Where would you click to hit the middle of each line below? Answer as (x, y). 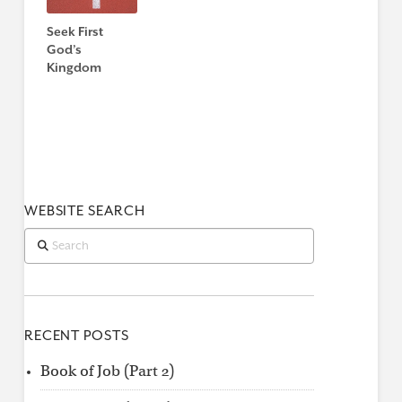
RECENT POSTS (76, 336)
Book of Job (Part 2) (107, 371)
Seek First (74, 31)
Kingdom (74, 67)
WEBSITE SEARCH (84, 210)
